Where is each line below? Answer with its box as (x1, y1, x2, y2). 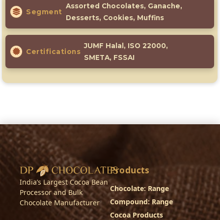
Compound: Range (110, 197, 173, 206)
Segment (26, 8, 62, 16)
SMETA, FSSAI (84, 54, 135, 61)
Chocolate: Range (110, 184, 169, 193)
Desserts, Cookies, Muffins (65, 14, 164, 22)
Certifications (26, 48, 81, 55)
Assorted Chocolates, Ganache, (65, 2, 182, 10)
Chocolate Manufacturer (20, 198, 100, 207)
